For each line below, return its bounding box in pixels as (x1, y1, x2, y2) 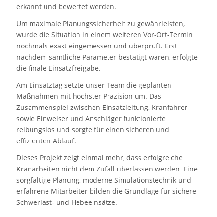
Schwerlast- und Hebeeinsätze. (16, 197, 117, 207)
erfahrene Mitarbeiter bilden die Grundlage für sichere (16, 186, 196, 196)
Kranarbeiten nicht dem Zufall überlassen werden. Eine (16, 164, 198, 173)
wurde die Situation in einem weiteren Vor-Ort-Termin (16, 30, 193, 40)
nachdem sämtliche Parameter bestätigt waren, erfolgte (16, 52, 198, 62)
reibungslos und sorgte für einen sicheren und (16, 124, 169, 134)
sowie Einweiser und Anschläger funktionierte (16, 113, 166, 123)
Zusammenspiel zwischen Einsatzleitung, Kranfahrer (16, 102, 187, 112)
